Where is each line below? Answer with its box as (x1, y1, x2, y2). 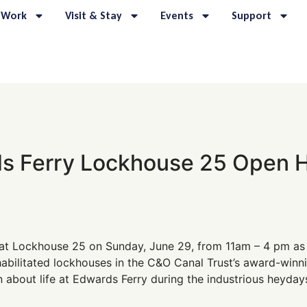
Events (160, 9, 194, 22)
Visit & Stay (65, 9, 123, 22)
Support (232, 9, 272, 22)
